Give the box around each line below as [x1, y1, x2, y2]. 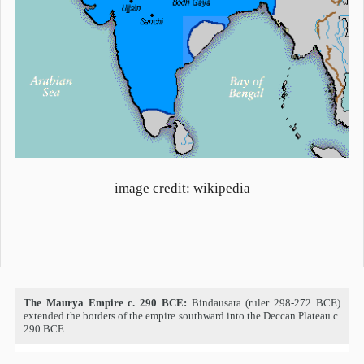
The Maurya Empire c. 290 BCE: [24, 297, 187, 309]
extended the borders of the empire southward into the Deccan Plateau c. [24, 310, 340, 322]
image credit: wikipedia [114, 180, 250, 197]
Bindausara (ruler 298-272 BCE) [186, 297, 341, 309]
